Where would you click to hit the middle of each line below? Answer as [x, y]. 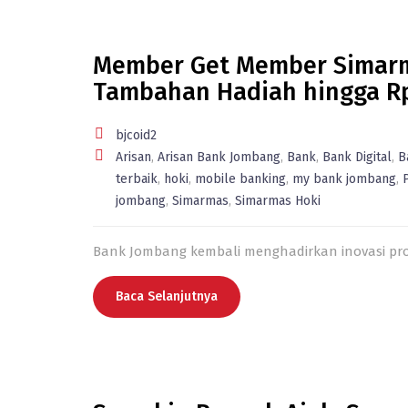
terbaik [137, 179]
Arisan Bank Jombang [219, 157]
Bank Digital [357, 157]
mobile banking [240, 179]
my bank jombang [344, 179]
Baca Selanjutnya [167, 296]
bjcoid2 [136, 135]
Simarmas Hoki [278, 201]
